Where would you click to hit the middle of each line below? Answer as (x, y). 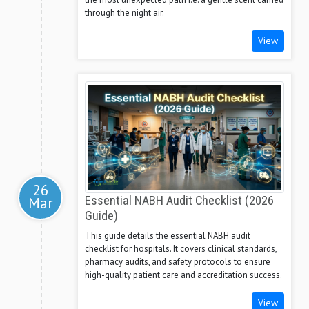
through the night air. (124, 13)
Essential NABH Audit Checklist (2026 (179, 200)
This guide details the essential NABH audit (168, 235)
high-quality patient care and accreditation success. (183, 275)
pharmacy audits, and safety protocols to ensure (178, 261)
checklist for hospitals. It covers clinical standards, (181, 248)
